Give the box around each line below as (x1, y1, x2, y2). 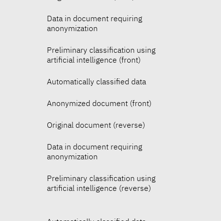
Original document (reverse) (47, 120, 146, 130)
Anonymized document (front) (47, 98, 152, 109)
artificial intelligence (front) (47, 55, 141, 65)
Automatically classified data (47, 76, 147, 87)
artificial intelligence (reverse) (47, 183, 151, 193)
